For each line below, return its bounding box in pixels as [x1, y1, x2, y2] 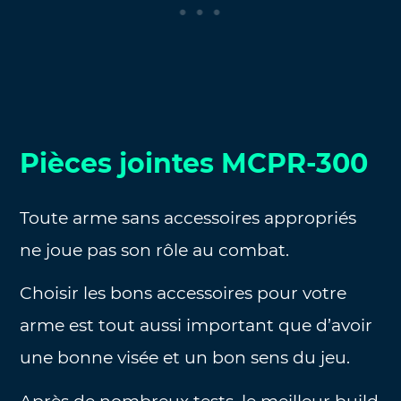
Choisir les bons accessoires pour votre [20, 283, 347, 304]
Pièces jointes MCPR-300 [20, 146, 369, 180]
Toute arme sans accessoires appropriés [20, 207, 357, 228]
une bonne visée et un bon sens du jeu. [20, 347, 351, 369]
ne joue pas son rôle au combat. [20, 239, 290, 260]
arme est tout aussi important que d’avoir [20, 315, 373, 337]
